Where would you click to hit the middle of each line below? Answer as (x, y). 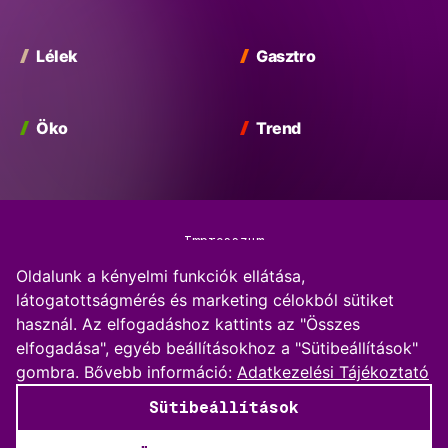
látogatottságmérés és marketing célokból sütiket (205, 300)
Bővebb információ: (160, 372)
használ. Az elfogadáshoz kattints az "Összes (188, 324)
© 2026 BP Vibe (224, 428)
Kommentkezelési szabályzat (224, 336)
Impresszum (224, 240)
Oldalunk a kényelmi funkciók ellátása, (160, 276)
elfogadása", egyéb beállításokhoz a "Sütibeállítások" (217, 348)
